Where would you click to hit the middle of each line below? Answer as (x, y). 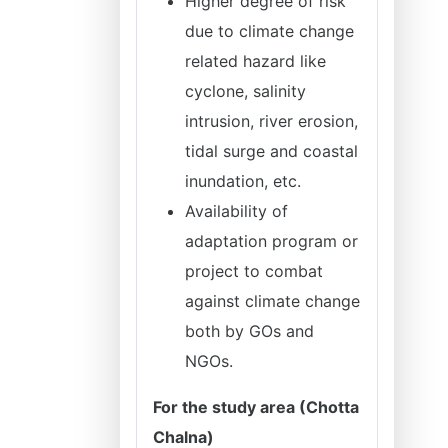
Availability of (236, 211)
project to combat (254, 271)
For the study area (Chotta (256, 407)
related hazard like (255, 61)
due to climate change (269, 31)
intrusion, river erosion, (271, 121)
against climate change (272, 301)
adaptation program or (271, 241)
